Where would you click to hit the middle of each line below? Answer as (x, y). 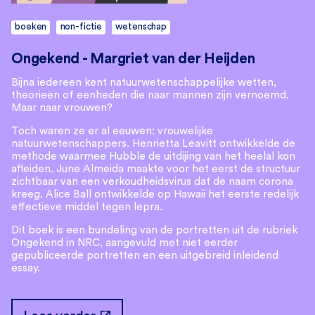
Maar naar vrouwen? (62, 108)
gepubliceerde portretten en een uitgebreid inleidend (145, 256)
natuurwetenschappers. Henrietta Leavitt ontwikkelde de (153, 143)
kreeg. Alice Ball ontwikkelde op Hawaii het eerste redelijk (155, 194)
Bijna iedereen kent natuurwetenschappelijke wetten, (144, 82)
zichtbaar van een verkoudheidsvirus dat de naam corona (152, 181)
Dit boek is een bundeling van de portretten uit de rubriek (154, 231)
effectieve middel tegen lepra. (87, 207)
